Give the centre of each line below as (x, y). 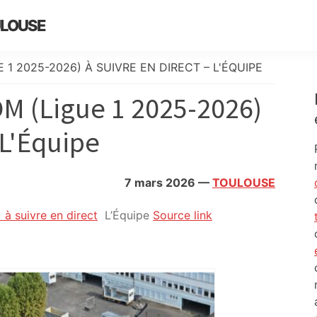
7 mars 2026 (160, 183)
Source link (183, 215)
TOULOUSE (244, 183)
